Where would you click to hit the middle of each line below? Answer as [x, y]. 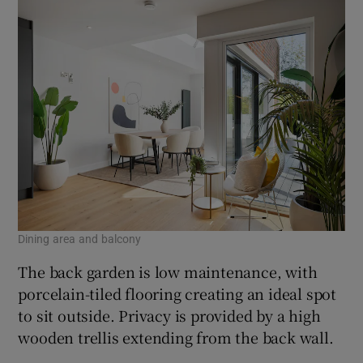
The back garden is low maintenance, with [168, 271]
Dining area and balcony [80, 239]
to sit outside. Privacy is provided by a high [169, 315]
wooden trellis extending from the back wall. [176, 337]
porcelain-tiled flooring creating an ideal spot [177, 293]
